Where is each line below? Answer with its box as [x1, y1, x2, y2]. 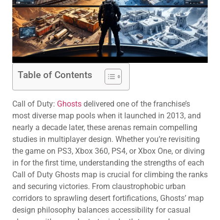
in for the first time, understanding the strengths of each [12, 158, 204, 168]
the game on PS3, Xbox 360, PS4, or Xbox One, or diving [12, 146, 205, 156]
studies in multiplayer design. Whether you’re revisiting [12, 135, 200, 144]
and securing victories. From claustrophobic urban [12, 182, 186, 192]
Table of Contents [18, 69, 92, 81]
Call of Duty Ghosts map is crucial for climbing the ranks [12, 170, 208, 180]
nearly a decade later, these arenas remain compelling [12, 123, 197, 133]
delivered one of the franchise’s [82, 99, 190, 109]
